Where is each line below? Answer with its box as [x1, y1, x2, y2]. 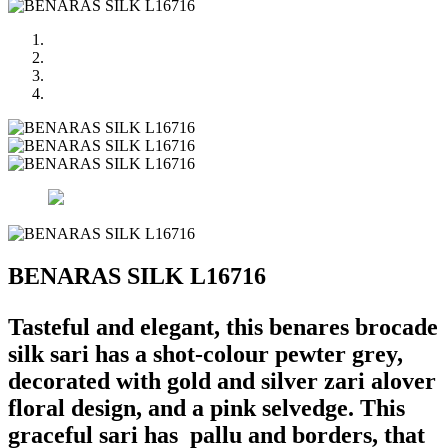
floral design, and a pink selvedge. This [8, 394, 405, 421]
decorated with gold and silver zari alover [8, 367, 436, 394]
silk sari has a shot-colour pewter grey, [8, 340, 403, 367]
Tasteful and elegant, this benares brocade [8, 313, 438, 340]
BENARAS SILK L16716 [8, 262, 266, 289]
